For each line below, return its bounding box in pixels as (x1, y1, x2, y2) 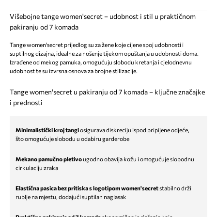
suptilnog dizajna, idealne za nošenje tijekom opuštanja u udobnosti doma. (10, 50, 199, 57)
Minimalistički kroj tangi (15, 126, 79, 133)
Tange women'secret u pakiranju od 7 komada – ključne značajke (10, 88, 205, 96)
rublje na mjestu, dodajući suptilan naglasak (15, 193, 126, 200)
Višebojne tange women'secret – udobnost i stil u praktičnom (10, 12, 196, 20)
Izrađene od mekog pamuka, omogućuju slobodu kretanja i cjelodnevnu (10, 59, 192, 65)
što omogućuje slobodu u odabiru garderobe (15, 135, 129, 142)
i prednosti (10, 98, 43, 107)
